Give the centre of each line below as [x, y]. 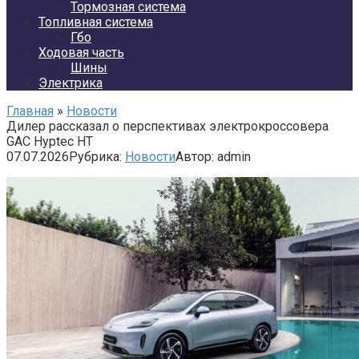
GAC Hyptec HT [50, 141]
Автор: [195, 157]
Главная [30, 111]
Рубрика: [95, 157]
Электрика [71, 83]
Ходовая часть [81, 52]
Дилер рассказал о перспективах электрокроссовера [167, 126]
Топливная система [96, 22]
